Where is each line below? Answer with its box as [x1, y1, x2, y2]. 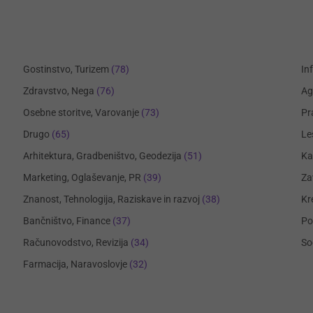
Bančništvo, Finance [22, 215, 110, 226]
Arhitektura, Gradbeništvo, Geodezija [22, 150, 182, 161]
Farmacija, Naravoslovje [22, 259, 129, 270]
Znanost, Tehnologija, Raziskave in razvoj [22, 194, 200, 205]
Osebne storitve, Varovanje [22, 107, 139, 118]
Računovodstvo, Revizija [22, 237, 129, 248]
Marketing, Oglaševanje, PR [22, 172, 141, 183]
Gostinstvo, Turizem [22, 64, 109, 75]
